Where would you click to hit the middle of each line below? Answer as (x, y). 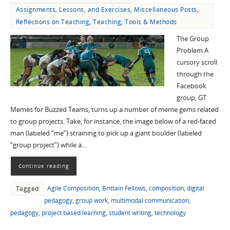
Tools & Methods (151, 22)
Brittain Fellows (124, 188)
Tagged (27, 189)
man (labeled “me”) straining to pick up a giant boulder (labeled (106, 133)
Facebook (191, 86)
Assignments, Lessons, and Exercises (73, 10)
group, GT (191, 98)
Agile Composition (73, 188)
